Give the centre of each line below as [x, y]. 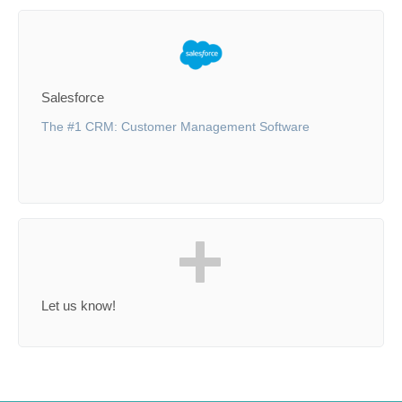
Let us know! [79, 306]
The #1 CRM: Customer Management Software [175, 127]
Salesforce [73, 97]
